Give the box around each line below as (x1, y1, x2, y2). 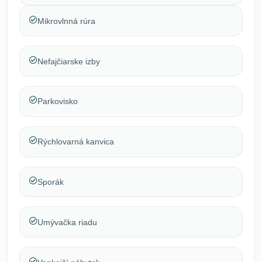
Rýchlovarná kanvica (37, 137, 114, 147)
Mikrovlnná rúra (37, 16, 95, 26)
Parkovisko (37, 96, 78, 106)
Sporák (37, 177, 64, 187)
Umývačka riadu (37, 217, 97, 227)
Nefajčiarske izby (37, 56, 100, 66)
